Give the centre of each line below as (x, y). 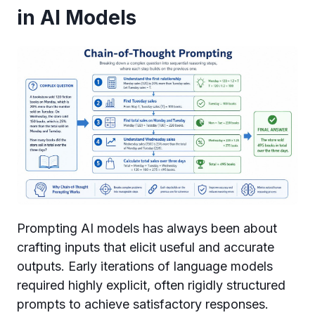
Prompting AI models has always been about (147, 228)
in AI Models (77, 18)
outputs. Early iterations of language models (145, 266)
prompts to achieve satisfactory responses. (143, 304)
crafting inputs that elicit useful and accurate (146, 247)
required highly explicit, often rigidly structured (151, 285)
